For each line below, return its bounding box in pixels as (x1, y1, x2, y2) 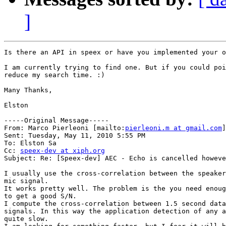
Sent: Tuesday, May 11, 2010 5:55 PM (4, 132, 145, 140)
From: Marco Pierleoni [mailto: (4, 124, 125, 132)
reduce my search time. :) (4, 71, 105, 79)
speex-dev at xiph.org (20, 147, 105, 155)
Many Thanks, (4, 86, 52, 94)
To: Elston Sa (4, 139, 56, 147)
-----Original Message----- (4, 117, 109, 125)
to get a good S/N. (4, 192, 77, 200)
